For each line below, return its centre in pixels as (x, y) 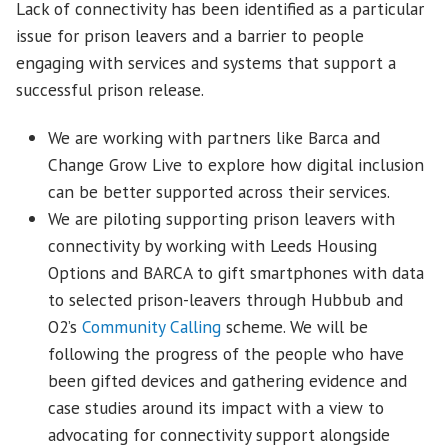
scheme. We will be (294, 327)
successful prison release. (110, 90)
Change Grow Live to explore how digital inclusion (236, 165)
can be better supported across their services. (219, 192)
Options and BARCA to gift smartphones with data (236, 273)
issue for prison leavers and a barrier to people (190, 36)
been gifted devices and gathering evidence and (227, 381)
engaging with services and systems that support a (206, 63)
